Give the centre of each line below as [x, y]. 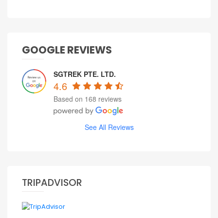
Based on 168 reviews [88, 99]
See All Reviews [109, 127]
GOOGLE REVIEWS [67, 50]
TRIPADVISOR [52, 182]
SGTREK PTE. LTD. [85, 74]
